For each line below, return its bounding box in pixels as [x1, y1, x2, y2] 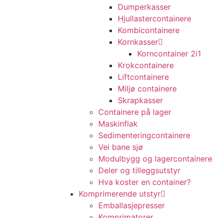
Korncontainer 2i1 [137, 49, 201, 58]
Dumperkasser [118, 2, 171, 12]
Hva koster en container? [98, 177, 191, 187]
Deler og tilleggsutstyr [98, 165, 181, 175]
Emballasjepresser [98, 200, 165, 210]
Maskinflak [98, 119, 138, 128]
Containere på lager [98, 107, 171, 117]
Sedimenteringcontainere [98, 130, 190, 140]
